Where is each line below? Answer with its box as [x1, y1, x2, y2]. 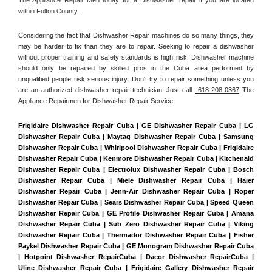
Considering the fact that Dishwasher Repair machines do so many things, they [18, 32, 254, 39]
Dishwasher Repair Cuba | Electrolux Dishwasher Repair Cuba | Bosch [18, 165, 254, 173]
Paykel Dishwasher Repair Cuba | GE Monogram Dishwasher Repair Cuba [18, 242, 254, 250]
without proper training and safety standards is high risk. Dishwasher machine [18, 53, 254, 61]
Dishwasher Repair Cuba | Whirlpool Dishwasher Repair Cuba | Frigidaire [18, 143, 254, 151]
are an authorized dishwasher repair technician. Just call [18, 86, 195, 94]
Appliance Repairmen [18, 97, 83, 105]
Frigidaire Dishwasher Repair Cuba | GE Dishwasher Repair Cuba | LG [18, 121, 254, 129]
